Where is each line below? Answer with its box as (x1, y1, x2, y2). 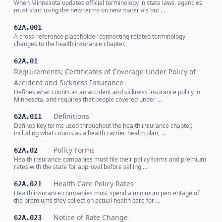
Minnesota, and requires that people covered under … (14, 95, 162, 104)
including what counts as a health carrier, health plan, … (14, 129, 166, 137)
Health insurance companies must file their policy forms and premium (14, 155, 206, 164)
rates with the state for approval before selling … (14, 163, 147, 171)
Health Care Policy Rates (54, 179, 134, 188)
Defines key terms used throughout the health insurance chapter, (14, 121, 192, 130)
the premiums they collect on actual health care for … (14, 196, 160, 205)
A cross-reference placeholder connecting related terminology (14, 32, 185, 41)
